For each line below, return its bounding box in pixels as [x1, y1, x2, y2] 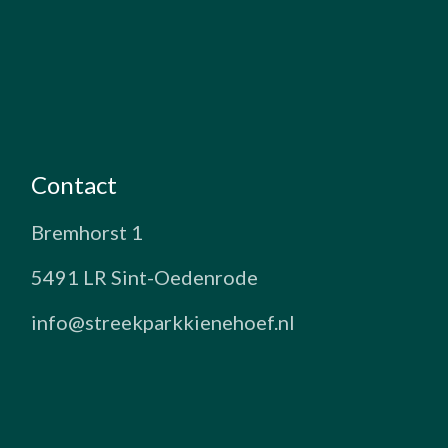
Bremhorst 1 [31, 219, 144, 244]
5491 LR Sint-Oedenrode [31, 264, 259, 289]
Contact [31, 169, 118, 199]
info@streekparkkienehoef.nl [31, 309, 296, 334]
